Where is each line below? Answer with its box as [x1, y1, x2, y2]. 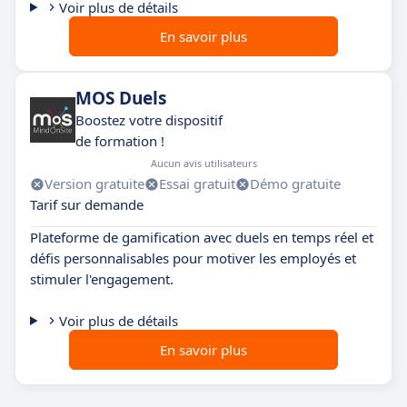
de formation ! [75, 132, 164, 151]
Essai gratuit [159, 174, 235, 194]
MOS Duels [75, 86, 166, 111]
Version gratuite [45, 174, 144, 194]
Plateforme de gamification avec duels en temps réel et [30, 228, 373, 247]
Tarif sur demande [30, 195, 144, 214]
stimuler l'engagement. [30, 270, 174, 289]
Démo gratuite [250, 174, 341, 194]
